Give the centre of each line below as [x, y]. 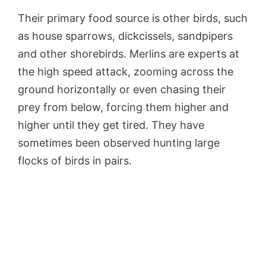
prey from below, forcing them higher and [123, 107]
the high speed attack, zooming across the [126, 71]
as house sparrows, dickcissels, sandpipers [125, 36]
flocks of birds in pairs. [76, 160]
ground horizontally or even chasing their [122, 89]
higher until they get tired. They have [111, 125]
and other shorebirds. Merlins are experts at [129, 53]
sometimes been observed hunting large [119, 142]
